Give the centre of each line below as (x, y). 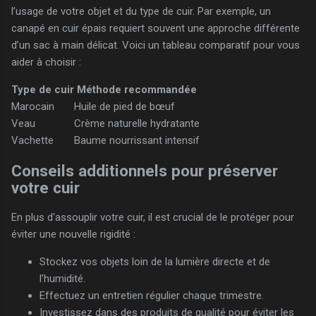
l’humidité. (62, 279)
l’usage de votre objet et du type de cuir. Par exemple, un (141, 11)
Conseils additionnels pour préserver (145, 170)
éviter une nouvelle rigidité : (73, 235)
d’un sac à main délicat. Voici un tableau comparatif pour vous (156, 45)
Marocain (33, 106)
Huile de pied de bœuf (124, 106)
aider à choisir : (46, 62)
